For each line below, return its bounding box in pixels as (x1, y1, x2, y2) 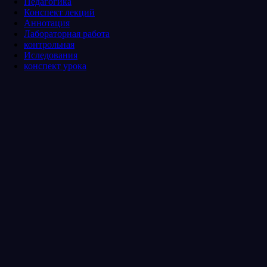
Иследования (24, 49, 77, 60)
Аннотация (24, 17, 70, 28)
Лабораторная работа (24, 28, 110, 39)
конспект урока (24, 60, 86, 71)
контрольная (24, 39, 74, 49)
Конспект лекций (24, 7, 95, 17)
